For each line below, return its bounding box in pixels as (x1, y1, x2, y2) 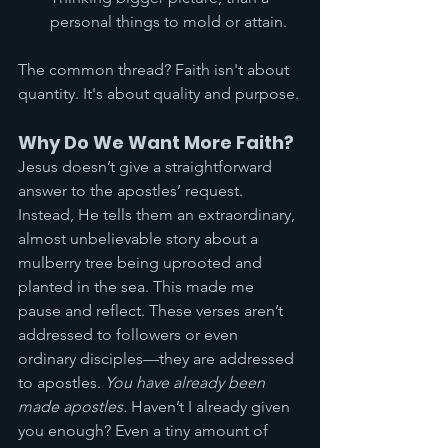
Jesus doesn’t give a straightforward (18, 157, 276, 176)
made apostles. (18, 397, 127, 416)
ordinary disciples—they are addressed (18, 349, 298, 368)
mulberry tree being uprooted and (18, 253, 266, 272)
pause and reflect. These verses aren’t (18, 301, 287, 320)
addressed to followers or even (18, 325, 242, 344)
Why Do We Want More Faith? (18, 130, 294, 155)
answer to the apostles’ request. (18, 181, 247, 200)
